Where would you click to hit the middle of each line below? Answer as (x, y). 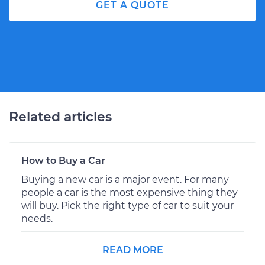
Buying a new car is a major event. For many (125, 179)
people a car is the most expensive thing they (130, 192)
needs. (37, 218)
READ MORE (132, 250)
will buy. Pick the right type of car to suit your (127, 205)
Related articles (60, 117)
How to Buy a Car (63, 160)
